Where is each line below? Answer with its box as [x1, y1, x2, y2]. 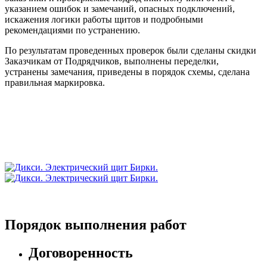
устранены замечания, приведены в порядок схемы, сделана [5, 67, 250, 77]
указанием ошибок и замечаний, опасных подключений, [5, 4, 235, 14]
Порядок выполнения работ [5, 217, 187, 233]
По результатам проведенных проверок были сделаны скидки [5, 45, 256, 56]
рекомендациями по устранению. [5, 25, 140, 36]
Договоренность [29, 245, 133, 261]
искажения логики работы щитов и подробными [5, 14, 203, 25]
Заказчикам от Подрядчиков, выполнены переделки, [5, 56, 219, 67]
